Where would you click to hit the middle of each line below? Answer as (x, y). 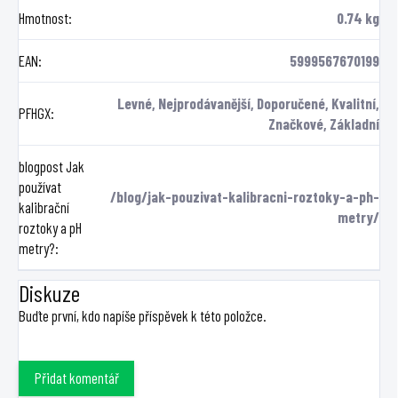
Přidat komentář (76, 378)
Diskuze (49, 292)
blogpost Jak (52, 166)
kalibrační (44, 207)
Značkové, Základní (324, 123)
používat (40, 186)
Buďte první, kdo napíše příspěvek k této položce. (143, 315)
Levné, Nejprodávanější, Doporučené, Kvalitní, (248, 103)
